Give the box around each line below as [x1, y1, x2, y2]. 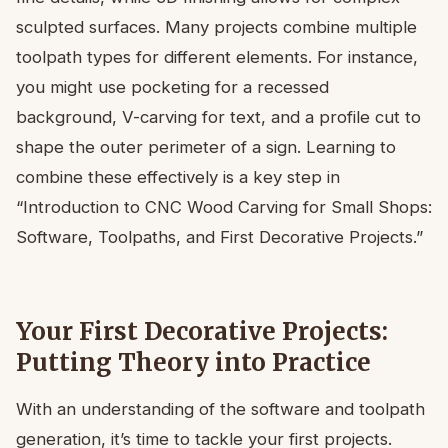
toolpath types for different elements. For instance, [16, 46, 418, 67]
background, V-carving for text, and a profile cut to [16, 106, 421, 127]
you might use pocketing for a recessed [16, 76, 329, 97]
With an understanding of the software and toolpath [16, 398, 425, 419]
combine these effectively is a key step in [16, 166, 340, 187]
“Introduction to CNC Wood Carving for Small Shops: [16, 196, 432, 217]
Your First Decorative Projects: [16, 315, 388, 347]
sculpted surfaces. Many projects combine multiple [16, 16, 417, 37]
